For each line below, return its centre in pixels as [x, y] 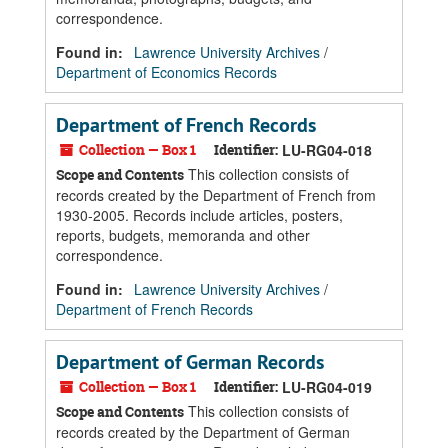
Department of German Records [190, 362]
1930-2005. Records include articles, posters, [199, 215]
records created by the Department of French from [216, 195]
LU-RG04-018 [327, 150]
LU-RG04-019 [327, 387]
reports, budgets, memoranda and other [183, 235]
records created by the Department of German [203, 432]
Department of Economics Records [166, 72]
